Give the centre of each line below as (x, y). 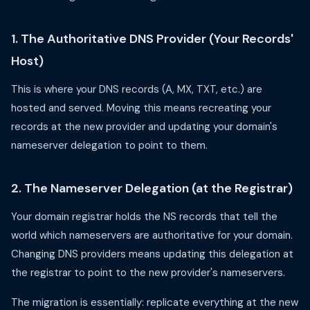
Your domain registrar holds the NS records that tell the (144, 217)
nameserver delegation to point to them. (109, 145)
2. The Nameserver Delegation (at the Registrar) (152, 188)
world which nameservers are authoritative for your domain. (152, 235)
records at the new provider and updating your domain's (144, 127)
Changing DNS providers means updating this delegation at (152, 254)
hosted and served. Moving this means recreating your (141, 108)
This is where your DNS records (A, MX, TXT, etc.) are (137, 89)
